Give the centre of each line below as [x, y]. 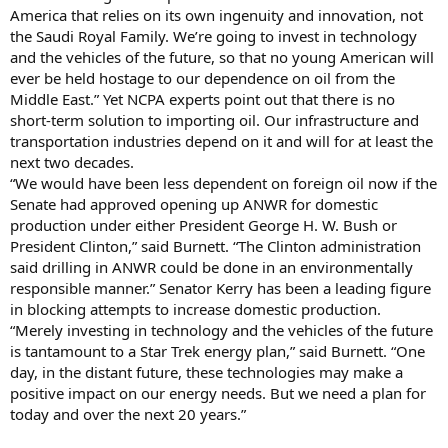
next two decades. [72, 161]
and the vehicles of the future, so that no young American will [222, 56]
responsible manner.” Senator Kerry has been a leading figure [220, 287]
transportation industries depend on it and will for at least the [221, 140]
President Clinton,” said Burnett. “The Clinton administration [215, 245]
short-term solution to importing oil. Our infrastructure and [214, 119]
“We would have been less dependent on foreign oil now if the [223, 182]
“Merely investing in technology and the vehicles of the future [221, 329]
